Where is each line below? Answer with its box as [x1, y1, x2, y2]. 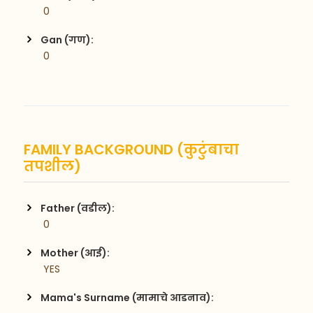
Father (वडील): [41, 201, 115, 215]
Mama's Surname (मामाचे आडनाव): [41, 290, 214, 305]
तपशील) [24, 156, 82, 176]
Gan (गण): [41, 32, 94, 47]
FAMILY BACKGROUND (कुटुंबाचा [24, 139, 240, 159]
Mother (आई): [41, 245, 110, 260]
